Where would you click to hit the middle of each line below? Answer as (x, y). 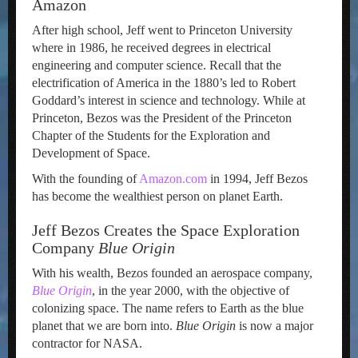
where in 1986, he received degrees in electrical (151, 48)
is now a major (274, 326)
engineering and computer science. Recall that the (157, 65)
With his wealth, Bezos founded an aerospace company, (172, 273)
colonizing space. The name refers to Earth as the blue (168, 308)
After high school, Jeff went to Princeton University (162, 30)
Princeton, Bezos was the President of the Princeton (162, 118)
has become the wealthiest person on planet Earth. (157, 196)
